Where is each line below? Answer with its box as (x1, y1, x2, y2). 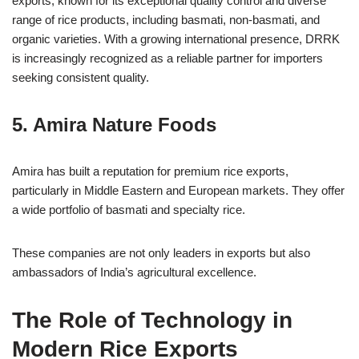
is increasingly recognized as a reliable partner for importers (12, 50, 323, 65)
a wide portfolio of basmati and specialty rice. (12, 202, 245, 216)
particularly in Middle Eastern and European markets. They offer (12, 183, 345, 197)
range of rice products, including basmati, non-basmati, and (12, 12, 320, 26)
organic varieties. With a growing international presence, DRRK (12, 31, 340, 46)
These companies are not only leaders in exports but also (12, 245, 310, 260)
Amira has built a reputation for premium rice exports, (12, 163, 288, 178)
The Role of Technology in (12, 307, 292, 333)
